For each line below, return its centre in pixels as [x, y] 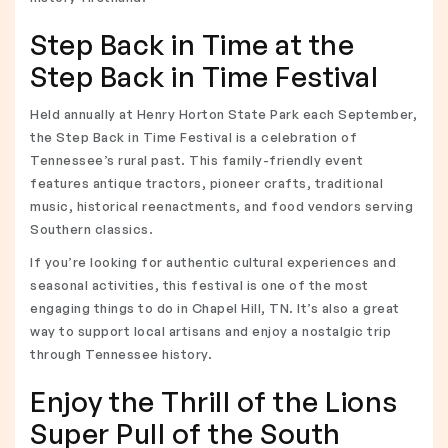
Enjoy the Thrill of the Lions [214, 401]
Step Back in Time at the [192, 44]
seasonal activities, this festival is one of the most [199, 285]
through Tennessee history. [121, 354]
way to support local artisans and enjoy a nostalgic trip [210, 331]
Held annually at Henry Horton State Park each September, [223, 114]
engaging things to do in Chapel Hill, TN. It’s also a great [215, 308]
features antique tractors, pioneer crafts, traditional [206, 183]
